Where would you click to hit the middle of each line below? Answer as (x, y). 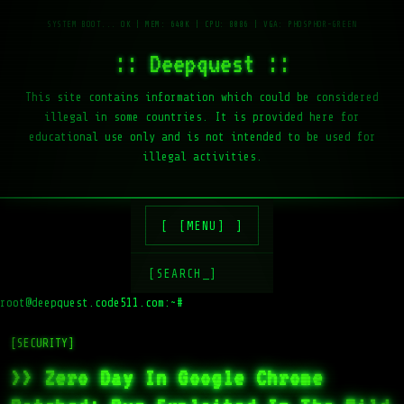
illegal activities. (202, 156)
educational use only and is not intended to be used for (202, 137)
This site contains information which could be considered (202, 97)
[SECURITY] (42, 343)
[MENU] (206, 225)
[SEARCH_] (183, 273)
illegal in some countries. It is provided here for (202, 117)
